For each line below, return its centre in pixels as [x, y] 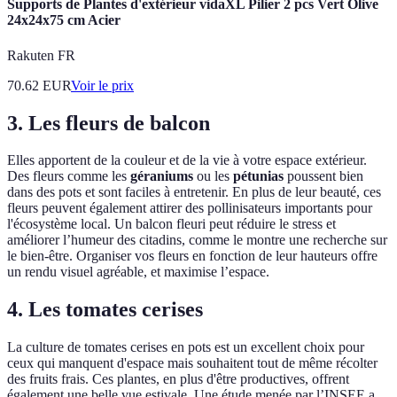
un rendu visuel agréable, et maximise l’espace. [138, 272]
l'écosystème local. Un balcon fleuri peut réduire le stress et [171, 224]
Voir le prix [102, 85]
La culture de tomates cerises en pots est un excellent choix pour [186, 347]
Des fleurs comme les [69, 176]
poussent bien [323, 176]
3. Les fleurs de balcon [109, 123]
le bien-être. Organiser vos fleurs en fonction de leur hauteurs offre [192, 256]
